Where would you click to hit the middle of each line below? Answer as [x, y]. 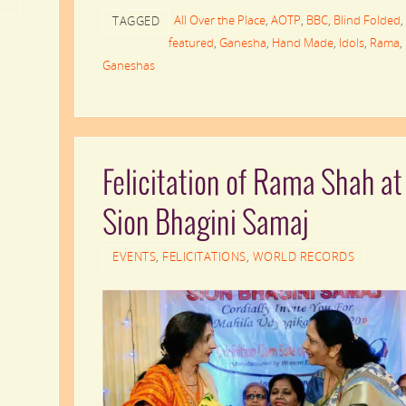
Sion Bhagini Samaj [206, 224]
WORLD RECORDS [303, 256]
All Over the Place [220, 19]
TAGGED [136, 20]
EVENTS [134, 256]
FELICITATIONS [204, 256]
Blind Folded [367, 19]
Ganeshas [129, 65]
